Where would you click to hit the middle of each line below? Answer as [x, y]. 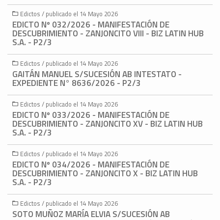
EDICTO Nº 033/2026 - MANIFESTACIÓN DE [91, 115]
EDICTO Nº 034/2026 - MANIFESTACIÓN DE [91, 165]
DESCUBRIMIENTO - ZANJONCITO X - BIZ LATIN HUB [105, 174]
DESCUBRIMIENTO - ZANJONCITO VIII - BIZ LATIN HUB [108, 34]
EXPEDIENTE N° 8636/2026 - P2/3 [77, 83]
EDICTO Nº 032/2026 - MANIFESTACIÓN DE [91, 25]
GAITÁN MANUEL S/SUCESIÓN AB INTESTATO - [97, 74]
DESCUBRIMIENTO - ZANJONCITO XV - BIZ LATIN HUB [108, 124]
